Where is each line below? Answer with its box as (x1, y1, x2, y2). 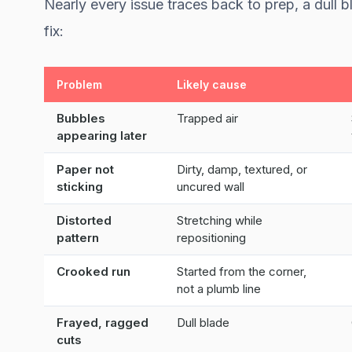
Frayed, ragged (57, 315, 148, 330)
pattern (57, 230, 99, 245)
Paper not (57, 162, 114, 177)
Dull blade (177, 315, 229, 330)
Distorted (57, 213, 112, 228)
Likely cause (177, 78, 247, 91)
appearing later (57, 128, 147, 143)
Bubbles (57, 111, 105, 126)
